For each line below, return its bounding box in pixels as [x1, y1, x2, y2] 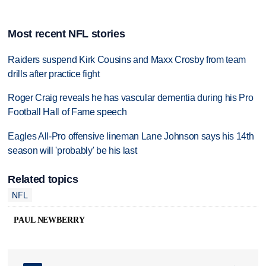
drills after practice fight [8, 68, 100, 79]
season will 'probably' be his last [8, 145, 137, 156]
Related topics [8, 173, 78, 185]
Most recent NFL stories [8, 27, 125, 40]
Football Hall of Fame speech [8, 107, 127, 118]
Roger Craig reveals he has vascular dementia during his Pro [8, 93, 254, 103]
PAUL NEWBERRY [14, 216, 85, 225]
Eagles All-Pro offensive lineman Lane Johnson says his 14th [8, 131, 254, 142]
